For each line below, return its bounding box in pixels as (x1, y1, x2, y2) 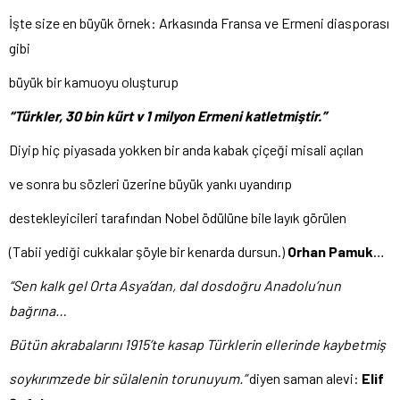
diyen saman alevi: (249, 370, 362, 387)
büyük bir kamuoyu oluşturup (9, 73, 179, 91)
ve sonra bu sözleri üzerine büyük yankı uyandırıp (9, 175, 292, 193)
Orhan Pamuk (287, 243, 373, 261)
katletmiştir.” (245, 107, 327, 125)
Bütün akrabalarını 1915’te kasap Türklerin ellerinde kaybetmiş (9, 336, 386, 354)
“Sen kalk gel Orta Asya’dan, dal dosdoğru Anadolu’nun (9, 277, 341, 295)
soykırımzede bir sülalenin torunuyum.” (9, 370, 249, 387)
